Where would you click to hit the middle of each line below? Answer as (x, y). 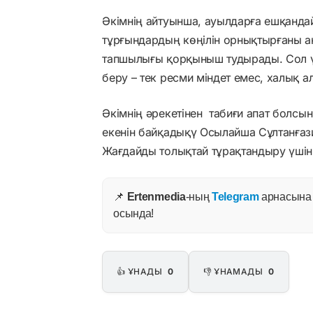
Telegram (235, 196)
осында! (134, 213)
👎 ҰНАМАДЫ (234, 271)
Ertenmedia (156, 196)
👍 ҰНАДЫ (141, 271)
